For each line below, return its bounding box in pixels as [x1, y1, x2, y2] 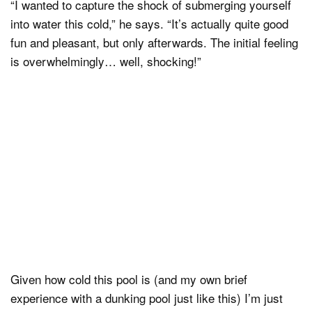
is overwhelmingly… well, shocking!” [10, 52, 201, 70]
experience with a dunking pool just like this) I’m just [10, 289, 283, 307]
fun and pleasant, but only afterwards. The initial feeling [10, 33, 298, 52]
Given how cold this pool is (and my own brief [10, 270, 247, 288]
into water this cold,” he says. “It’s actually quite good [10, 15, 288, 33]
